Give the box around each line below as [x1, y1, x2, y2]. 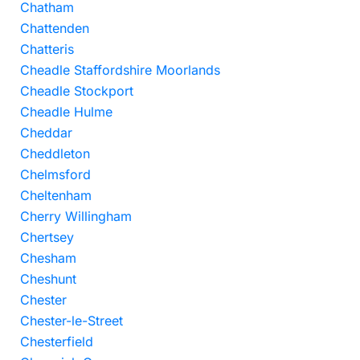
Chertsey [20, 229, 74, 245]
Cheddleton [20, 145, 90, 162]
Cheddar [20, 125, 72, 141]
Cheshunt [20, 271, 76, 287]
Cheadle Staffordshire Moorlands [20, 62, 220, 78]
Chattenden [20, 20, 89, 36]
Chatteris [20, 41, 74, 57]
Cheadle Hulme [20, 104, 112, 120]
